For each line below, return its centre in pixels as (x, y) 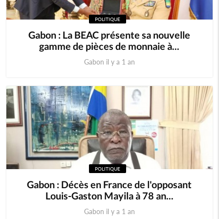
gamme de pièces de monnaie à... (109, 46)
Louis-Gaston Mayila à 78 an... (109, 196)
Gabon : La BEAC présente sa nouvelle (109, 35)
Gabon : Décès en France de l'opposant (109, 184)
